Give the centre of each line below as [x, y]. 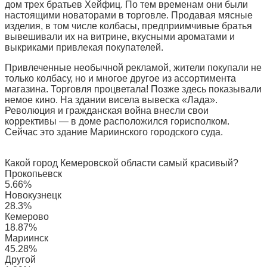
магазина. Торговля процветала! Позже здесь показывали [133, 89]
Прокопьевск [33, 174]
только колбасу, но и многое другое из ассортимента [120, 79]
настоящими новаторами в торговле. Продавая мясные [129, 15]
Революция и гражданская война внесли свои [107, 111]
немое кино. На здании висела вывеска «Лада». [111, 100]
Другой [20, 260]
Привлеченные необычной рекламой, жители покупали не [133, 68]
